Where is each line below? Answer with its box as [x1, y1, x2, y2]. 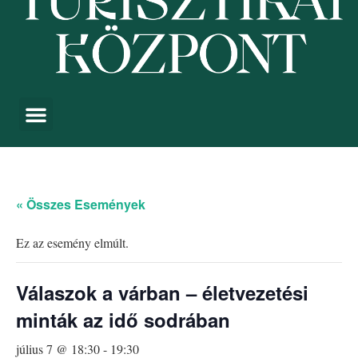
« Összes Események [16, 195, 145, 214]
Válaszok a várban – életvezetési [16, 279, 308, 307]
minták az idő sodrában [16, 306, 230, 334]
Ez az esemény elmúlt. [16, 234, 129, 252]
